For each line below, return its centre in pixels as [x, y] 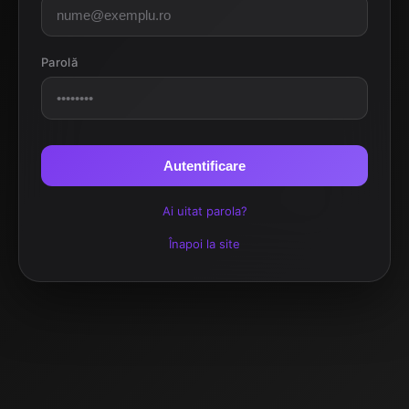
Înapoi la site [204, 244]
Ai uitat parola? [204, 211]
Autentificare [204, 166]
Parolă [59, 62]
